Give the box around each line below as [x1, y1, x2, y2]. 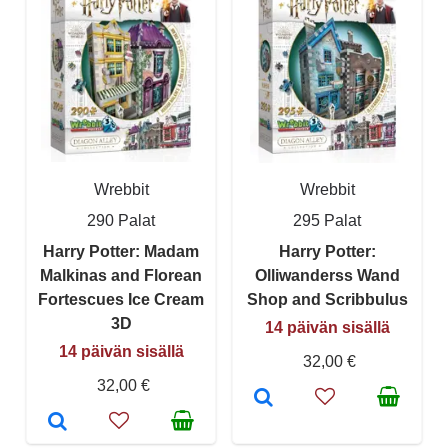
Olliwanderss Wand [254, 267, 400, 285]
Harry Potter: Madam [43, 243, 199, 261]
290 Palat [87, 212, 155, 230]
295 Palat [293, 212, 361, 230]
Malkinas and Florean [40, 267, 202, 285]
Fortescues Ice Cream [38, 291, 204, 309]
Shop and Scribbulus [246, 291, 408, 309]
